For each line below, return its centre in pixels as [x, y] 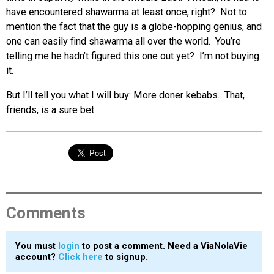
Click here [80, 257]
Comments [46, 213]
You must [37, 246]
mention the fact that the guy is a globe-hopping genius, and [134, 26]
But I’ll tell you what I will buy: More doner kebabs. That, [125, 95]
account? [37, 257]
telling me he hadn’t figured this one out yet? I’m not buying [133, 56]
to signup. [125, 257]
